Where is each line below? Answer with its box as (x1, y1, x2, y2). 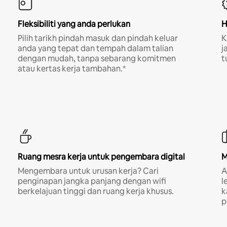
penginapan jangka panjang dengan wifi (17, 175, 166, 186)
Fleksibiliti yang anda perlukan (17, 18, 130, 29)
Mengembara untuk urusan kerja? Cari (17, 165, 159, 176)
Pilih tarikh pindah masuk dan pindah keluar (17, 32, 178, 44)
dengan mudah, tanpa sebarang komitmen (17, 53, 176, 64)
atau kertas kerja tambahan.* (17, 63, 126, 74)
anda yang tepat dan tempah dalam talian (17, 43, 173, 54)
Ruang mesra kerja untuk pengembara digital (17, 151, 185, 162)
